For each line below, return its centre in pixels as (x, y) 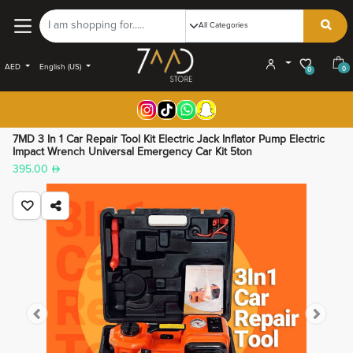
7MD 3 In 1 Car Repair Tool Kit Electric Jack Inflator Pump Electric (169, 139)
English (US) (61, 67)
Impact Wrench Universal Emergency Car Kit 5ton (132, 152)
